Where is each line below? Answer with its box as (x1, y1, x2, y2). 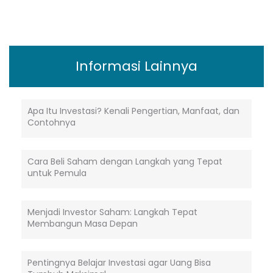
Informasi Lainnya (76, 56, 197, 76)
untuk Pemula (27, 166, 87, 179)
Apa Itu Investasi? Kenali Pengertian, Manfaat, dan (27, 104, 239, 117)
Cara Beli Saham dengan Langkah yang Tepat (27, 155, 222, 168)
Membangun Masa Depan (27, 217, 138, 230)
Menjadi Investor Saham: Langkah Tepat (27, 205, 197, 218)
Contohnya (27, 116, 76, 129)
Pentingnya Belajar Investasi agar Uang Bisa (27, 256, 211, 269)
